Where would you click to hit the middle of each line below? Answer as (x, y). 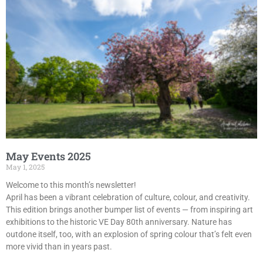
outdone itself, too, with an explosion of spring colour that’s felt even (129, 234)
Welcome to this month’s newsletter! (71, 185)
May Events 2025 (48, 156)
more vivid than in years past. (59, 246)
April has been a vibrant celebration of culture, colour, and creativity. (128, 197)
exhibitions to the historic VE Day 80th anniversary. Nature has (119, 222)
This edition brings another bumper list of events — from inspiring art (129, 209)
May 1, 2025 (25, 166)
